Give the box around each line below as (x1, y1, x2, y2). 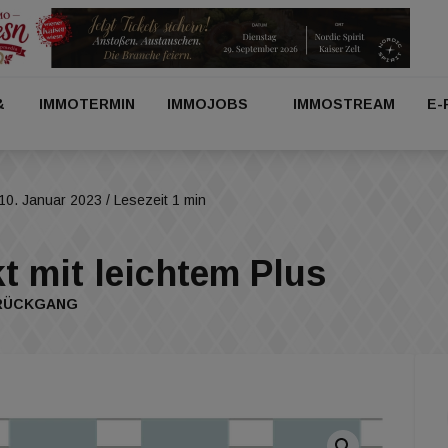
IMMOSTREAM (292, 96, 395, 112)
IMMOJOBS (167, 96, 249, 112)
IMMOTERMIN (39, 96, 136, 112)
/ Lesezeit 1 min (102, 192, 206, 208)
